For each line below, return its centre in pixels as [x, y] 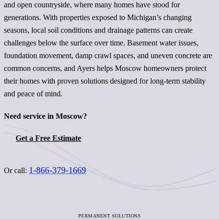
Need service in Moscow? [45, 116]
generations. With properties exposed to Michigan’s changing [98, 17]
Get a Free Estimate [48, 138]
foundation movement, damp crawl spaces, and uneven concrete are [108, 55]
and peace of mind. [33, 93]
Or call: [16, 170]
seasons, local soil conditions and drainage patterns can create [98, 30]
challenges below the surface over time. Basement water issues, [101, 43]
